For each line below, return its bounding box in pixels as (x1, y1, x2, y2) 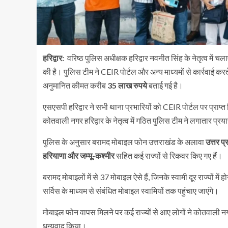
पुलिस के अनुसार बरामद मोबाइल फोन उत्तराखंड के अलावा (43, 136, 206, 147)
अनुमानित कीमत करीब (43, 80, 107, 90)
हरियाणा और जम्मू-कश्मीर (43, 150, 115, 160)
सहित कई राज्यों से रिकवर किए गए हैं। (115, 150, 222, 160)
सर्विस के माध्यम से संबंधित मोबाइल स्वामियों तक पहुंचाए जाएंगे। (43, 185, 219, 195)
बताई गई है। (147, 80, 183, 90)
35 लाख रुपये (107, 80, 147, 90)
